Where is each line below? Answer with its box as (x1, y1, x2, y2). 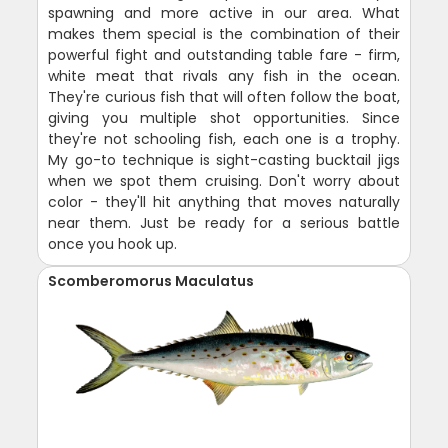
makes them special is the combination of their (48, 24, 400, 45)
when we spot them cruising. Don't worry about (48, 171, 400, 192)
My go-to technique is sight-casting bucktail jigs (48, 150, 400, 171)
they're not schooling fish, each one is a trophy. (48, 129, 400, 150)
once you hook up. (48, 234, 178, 255)
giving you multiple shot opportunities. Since (48, 108, 400, 129)
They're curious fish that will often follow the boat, (48, 87, 400, 108)
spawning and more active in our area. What (48, 3, 400, 24)
